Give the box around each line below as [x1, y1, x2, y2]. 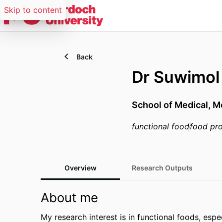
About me [41, 190, 98, 205]
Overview [64, 164, 97, 172]
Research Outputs [132, 164, 193, 172]
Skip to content [4, 5, 62, 15]
